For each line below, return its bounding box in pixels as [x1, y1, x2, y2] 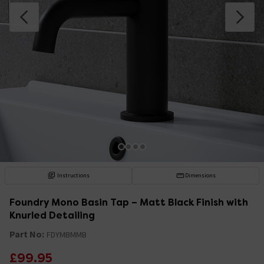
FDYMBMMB [47, 229, 87, 240]
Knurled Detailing [9, 209, 95, 222]
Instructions [57, 171, 90, 179]
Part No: [9, 227, 44, 240]
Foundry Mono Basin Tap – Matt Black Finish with [9, 196, 248, 209]
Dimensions [184, 171, 216, 179]
